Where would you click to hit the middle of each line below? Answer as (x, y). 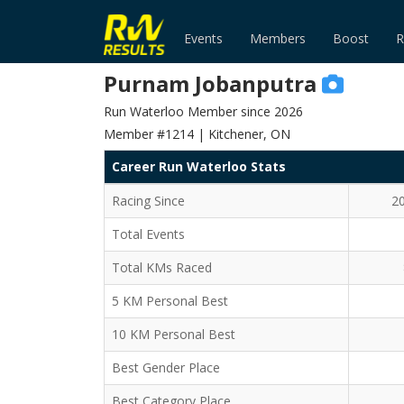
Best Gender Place (166, 367)
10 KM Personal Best (174, 334)
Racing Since (148, 201)
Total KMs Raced (162, 267)
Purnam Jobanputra (210, 83)
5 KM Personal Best (170, 301)
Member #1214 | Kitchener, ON (197, 134)
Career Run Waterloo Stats (199, 166)
